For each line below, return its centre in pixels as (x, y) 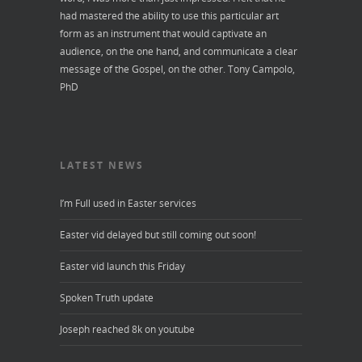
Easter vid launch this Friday (122, 266)
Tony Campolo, (261, 69)
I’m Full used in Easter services (128, 203)
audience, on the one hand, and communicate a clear (179, 51)
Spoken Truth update (107, 297)
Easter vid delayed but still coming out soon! (158, 234)
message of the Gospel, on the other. (143, 69)
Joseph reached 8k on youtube (127, 329)
